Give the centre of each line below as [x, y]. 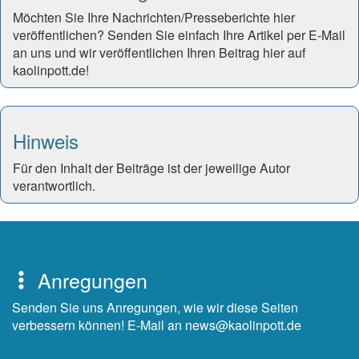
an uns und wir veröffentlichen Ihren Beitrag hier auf [159, 52]
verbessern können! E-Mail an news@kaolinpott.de [157, 325]
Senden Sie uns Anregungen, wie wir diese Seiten [155, 307]
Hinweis [46, 140]
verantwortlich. [54, 185]
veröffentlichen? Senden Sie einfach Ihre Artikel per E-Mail [179, 34]
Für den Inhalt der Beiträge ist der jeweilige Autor [151, 167]
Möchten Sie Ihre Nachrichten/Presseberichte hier [154, 17]
